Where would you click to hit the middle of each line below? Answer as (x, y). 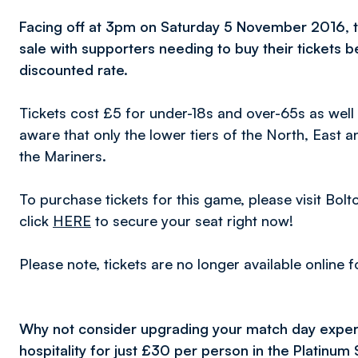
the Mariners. (63, 156)
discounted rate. (74, 70)
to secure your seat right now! (196, 221)
